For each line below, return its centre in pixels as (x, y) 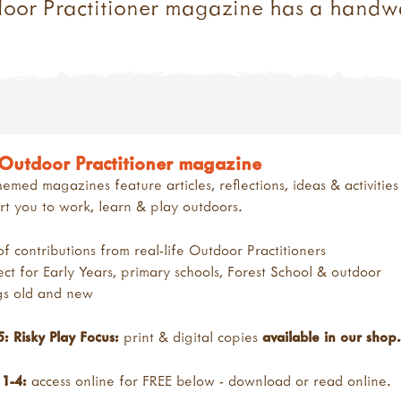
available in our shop (329, 336)
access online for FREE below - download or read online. (211, 380)
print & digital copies (192, 336)
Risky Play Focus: (68, 336)
